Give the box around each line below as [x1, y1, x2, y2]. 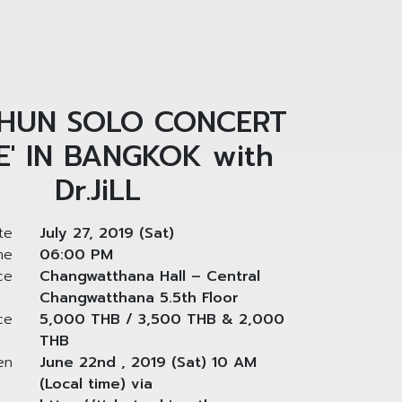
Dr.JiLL [54, 168, 141, 213]
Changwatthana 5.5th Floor [39, 286, 240, 309]
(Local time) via [39, 372, 153, 395]
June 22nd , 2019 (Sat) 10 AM [39, 351, 258, 373]
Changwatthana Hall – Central [39, 265, 261, 287]
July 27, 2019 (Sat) [39, 222, 175, 244]
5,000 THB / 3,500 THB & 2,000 [39, 308, 285, 330]
